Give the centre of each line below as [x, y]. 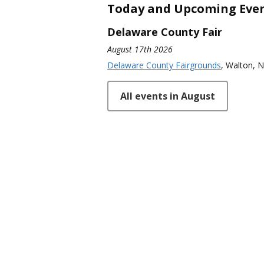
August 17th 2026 [140, 49]
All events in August [168, 96]
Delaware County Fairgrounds [164, 65]
